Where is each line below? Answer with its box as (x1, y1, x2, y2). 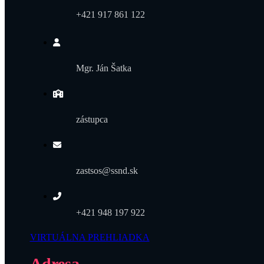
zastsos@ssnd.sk (75, 165, 138, 176)
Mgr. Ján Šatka (75, 62, 131, 73)
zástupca (75, 114, 108, 124)
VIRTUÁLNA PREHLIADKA (29, 232, 150, 242)
